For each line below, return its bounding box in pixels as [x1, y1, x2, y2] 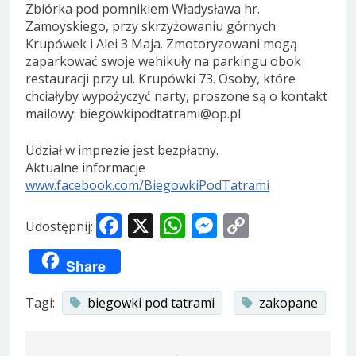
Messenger [217, 208, 347, 243]
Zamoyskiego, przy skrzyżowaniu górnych [25, 17, 276, 36]
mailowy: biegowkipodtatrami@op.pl [25, 105, 241, 123]
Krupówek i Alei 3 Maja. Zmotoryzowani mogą [25, 35, 297, 53]
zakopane [259, 294, 318, 312]
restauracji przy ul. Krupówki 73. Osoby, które [25, 70, 296, 88]
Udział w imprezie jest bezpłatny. [25, 141, 219, 160]
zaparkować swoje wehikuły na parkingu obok [25, 52, 301, 71]
